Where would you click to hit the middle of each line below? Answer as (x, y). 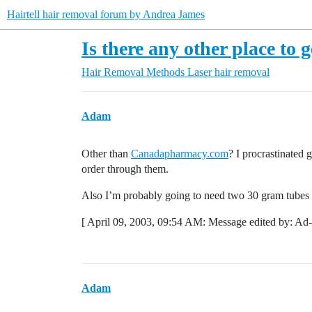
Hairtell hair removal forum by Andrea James (106, 14)
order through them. (125, 169)
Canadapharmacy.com (180, 154)
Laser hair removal (228, 72)
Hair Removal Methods (133, 72)
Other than (106, 154)
